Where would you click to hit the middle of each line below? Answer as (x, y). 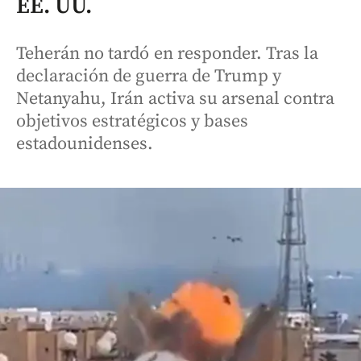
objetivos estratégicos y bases (132, 121)
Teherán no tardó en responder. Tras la (168, 54)
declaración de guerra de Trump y (149, 76)
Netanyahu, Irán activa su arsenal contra (176, 99)
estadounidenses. (85, 144)
